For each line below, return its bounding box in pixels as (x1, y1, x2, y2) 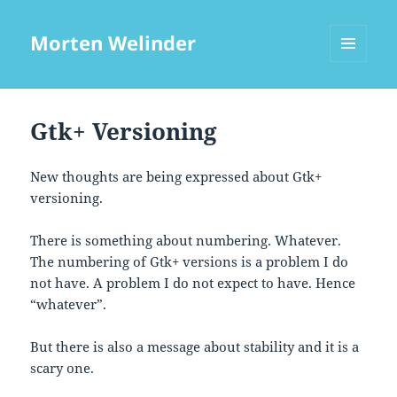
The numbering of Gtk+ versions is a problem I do (30, 253, 349, 271)
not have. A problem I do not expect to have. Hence (30, 274, 356, 292)
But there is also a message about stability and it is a (30, 338, 360, 356)
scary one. (30, 359, 95, 378)
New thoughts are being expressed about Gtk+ (30, 167, 323, 186)
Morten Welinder (30, 29, 197, 57)
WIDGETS (330, 91, 380, 107)
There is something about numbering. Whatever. (30, 231, 342, 250)
